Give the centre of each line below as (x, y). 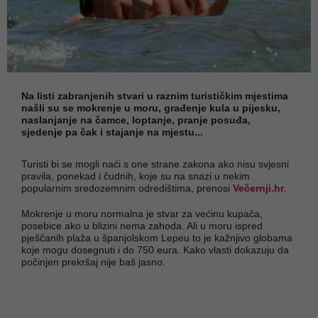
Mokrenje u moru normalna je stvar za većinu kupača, (142, 213)
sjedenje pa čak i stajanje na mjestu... (112, 132)
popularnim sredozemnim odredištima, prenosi (127, 188)
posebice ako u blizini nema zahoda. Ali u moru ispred (142, 225)
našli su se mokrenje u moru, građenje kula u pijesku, (151, 108)
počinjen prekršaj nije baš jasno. (93, 262)
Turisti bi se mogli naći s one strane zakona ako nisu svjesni (155, 164)
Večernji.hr (258, 188)
